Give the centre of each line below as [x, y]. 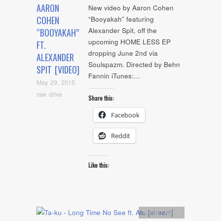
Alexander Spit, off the [123, 31]
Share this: [101, 98]
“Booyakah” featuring [121, 19]
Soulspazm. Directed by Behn [134, 65]
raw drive [49, 94]
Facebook [125, 115]
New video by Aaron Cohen [131, 8]
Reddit [121, 135]
